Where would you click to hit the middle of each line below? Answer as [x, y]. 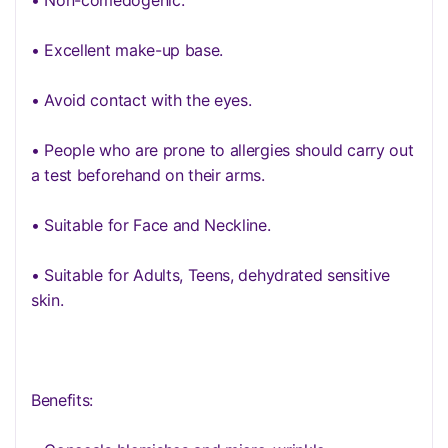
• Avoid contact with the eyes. [141, 100]
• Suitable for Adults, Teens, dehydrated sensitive [211, 275]
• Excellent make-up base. [127, 50]
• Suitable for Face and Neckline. [151, 225]
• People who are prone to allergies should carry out [222, 150]
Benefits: [62, 400]
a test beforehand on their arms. [148, 175]
